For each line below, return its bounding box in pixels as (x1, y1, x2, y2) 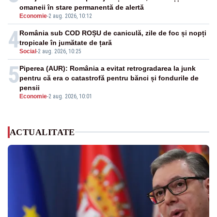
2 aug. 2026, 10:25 (38, 47, 81, 55)
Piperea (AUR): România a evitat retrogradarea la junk (19, 64, 196, 72)
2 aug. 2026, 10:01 (48, 93, 92, 100)
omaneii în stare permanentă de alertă (19, 3, 144, 11)
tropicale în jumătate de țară (19, 38, 112, 46)
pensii (19, 83, 40, 92)
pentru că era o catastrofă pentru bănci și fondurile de (19, 74, 199, 82)
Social (19, 47, 36, 55)
